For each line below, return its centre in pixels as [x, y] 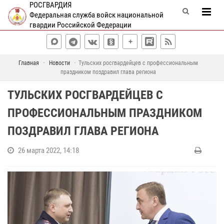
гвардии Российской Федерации [80, 25]
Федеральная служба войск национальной [96, 15]
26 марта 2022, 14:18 [48, 150]
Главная [29, 63]
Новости [59, 63]
